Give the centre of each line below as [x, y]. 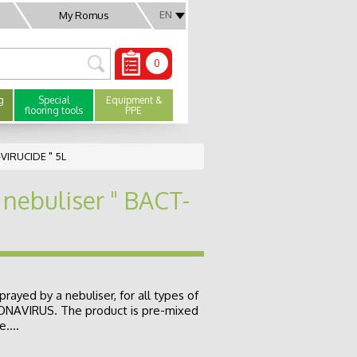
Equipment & [133, 100]
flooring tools [53, 110]
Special [53, 100]
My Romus [84, 15]
